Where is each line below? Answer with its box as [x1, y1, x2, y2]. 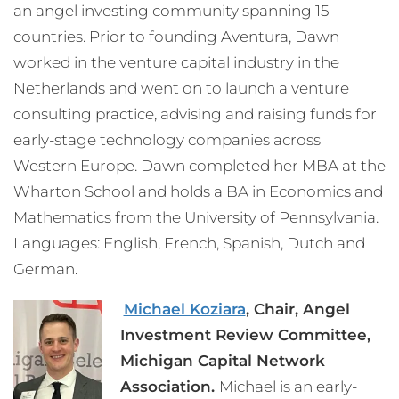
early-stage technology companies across [13, 131, 321, 150]
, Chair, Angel [245, 300, 350, 319]
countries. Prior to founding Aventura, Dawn [13, 28, 339, 46]
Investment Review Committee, [119, 326, 370, 345]
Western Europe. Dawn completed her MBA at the [13, 157, 386, 175]
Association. [119, 378, 219, 396]
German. [13, 260, 77, 279]
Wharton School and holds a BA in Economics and [13, 183, 383, 201]
